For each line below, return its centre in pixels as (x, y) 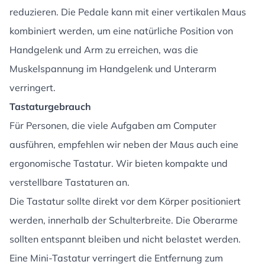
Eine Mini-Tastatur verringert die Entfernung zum (116, 258)
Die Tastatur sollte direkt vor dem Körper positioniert (125, 201)
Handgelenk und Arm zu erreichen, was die (104, 50)
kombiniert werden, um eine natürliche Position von (121, 31)
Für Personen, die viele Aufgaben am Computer (113, 125)
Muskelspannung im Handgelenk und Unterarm (113, 69)
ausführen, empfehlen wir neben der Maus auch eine (124, 144)
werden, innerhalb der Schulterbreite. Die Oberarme (124, 220)
